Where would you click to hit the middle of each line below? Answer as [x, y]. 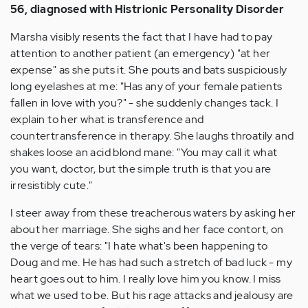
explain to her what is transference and [107, 119]
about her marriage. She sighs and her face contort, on [147, 229]
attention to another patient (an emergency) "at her [141, 53]
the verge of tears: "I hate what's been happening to [139, 246]
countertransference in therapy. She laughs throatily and [152, 136]
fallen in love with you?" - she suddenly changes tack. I [145, 103]
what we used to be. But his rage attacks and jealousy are [152, 295]
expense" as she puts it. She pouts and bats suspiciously [149, 70]
